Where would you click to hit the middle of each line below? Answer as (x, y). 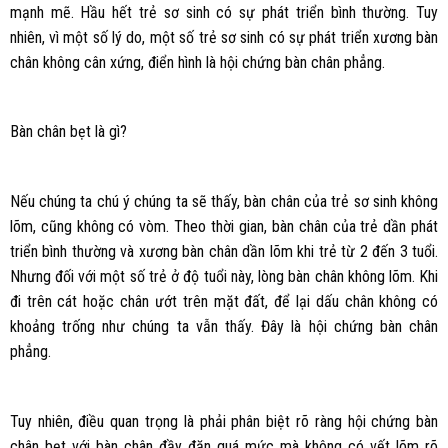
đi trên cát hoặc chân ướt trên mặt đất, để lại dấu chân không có (224, 302)
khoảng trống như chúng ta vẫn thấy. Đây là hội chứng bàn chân (224, 327)
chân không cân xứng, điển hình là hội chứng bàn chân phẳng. (197, 62)
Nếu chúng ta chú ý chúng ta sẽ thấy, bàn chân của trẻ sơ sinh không (224, 202)
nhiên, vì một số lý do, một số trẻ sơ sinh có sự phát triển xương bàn (224, 37)
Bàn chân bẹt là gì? (68, 132)
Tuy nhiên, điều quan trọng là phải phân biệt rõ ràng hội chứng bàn (224, 421)
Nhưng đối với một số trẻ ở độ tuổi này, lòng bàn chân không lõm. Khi (224, 277)
